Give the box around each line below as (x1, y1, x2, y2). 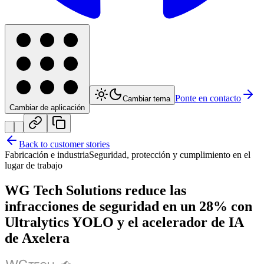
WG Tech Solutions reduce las (5, 183, 186, 199)
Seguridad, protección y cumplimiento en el (89, 150, 250, 160)
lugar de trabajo (5, 160, 62, 171)
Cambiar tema (123, 94, 170, 104)
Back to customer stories (19, 139, 110, 150)
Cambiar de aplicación (9, 103, 85, 113)
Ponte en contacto (175, 93, 241, 104)
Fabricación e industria (5, 150, 89, 160)
